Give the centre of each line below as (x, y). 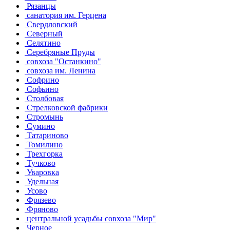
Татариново (46, 135)
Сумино (40, 126)
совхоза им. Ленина (60, 70)
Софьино (42, 89)
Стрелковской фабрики (66, 107)
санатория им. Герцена (65, 15)
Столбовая (44, 98)
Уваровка (42, 172)
